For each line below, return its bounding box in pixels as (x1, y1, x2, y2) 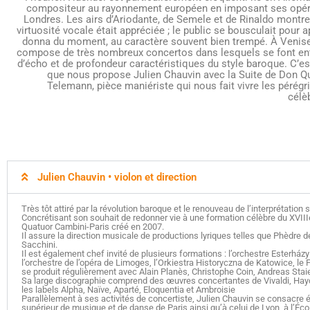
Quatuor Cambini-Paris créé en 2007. (21, 221, 164, 232)
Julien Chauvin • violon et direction (37, 171, 197, 183)
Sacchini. (21, 239, 57, 250)
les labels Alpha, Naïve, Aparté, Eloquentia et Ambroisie (21, 284, 235, 295)
